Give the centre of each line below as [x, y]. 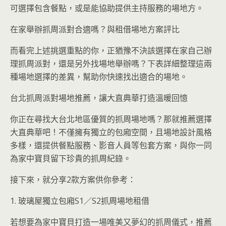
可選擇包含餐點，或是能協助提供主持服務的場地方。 [107, 8]
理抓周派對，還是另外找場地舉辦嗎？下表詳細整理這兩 [111, 64]
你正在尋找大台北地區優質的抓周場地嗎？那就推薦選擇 [111, 119]
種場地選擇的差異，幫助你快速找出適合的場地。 [99, 77]
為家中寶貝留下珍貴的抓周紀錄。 [71, 158]
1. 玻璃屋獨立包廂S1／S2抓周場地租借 [80, 201]
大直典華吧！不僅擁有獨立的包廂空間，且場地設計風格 [111, 132]
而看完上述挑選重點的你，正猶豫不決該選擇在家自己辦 [111, 50]
